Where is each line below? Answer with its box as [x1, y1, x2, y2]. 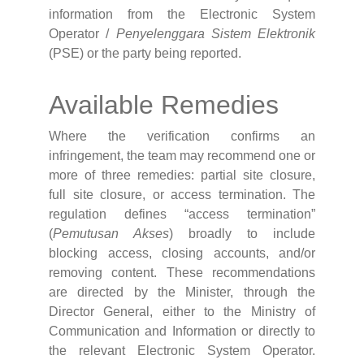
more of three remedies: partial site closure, [49, 168, 315, 183]
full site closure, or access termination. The [49, 188, 315, 202]
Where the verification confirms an [49, 129, 315, 144]
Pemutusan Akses [53, 227, 169, 241]
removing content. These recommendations [49, 266, 315, 280]
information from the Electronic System [49, 7, 315, 22]
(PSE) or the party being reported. [49, 46, 241, 61]
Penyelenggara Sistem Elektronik [115, 27, 315, 41]
